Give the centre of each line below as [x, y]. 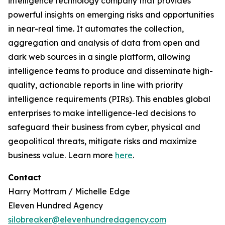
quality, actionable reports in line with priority [95, 85]
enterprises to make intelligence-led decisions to [102, 113]
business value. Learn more [62, 155]
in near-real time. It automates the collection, [96, 29]
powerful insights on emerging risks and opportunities [111, 15]
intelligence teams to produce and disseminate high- [110, 71]
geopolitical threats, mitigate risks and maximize [102, 141]
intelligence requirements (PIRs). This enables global [109, 99]
